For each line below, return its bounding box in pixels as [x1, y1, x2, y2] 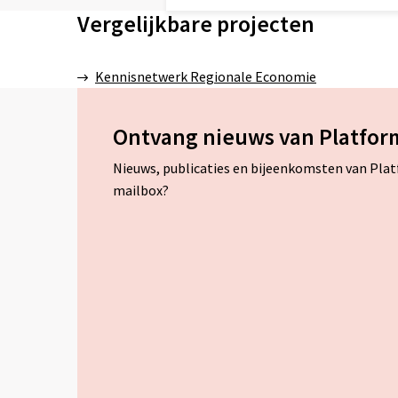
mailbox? [113, 181, 169, 200]
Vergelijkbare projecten [77, 10, 314, 39]
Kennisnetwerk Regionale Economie [95, 68, 316, 86]
